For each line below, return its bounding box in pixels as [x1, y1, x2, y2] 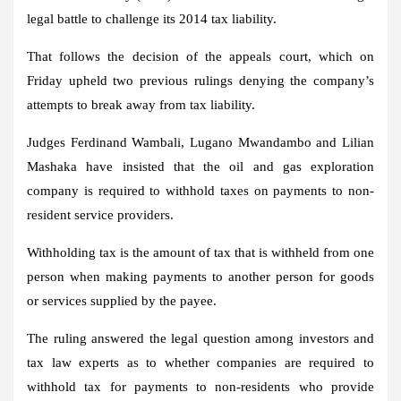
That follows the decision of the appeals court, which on [27, 48, 374, 64]
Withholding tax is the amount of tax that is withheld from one [27, 244, 374, 260]
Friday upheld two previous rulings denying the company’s [27, 73, 374, 88]
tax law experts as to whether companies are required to [27, 354, 374, 370]
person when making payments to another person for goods [27, 269, 374, 284]
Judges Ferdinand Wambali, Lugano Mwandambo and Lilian [27, 134, 374, 149]
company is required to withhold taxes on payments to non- [27, 183, 374, 198]
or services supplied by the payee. [27, 293, 217, 308]
